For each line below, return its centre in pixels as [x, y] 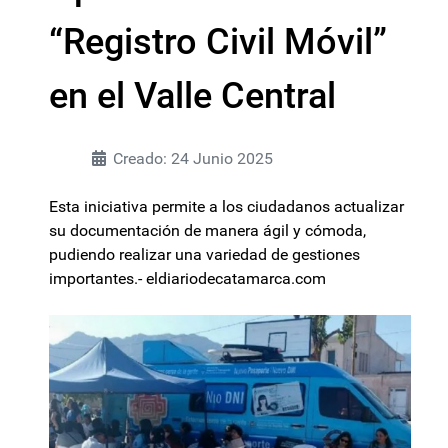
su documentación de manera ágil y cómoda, [207, 230]
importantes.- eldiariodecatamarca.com [187, 278]
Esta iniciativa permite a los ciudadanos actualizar [226, 206]
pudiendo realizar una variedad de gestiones [204, 254]
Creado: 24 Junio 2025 [193, 158]
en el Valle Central [192, 96]
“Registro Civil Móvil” [218, 42]
